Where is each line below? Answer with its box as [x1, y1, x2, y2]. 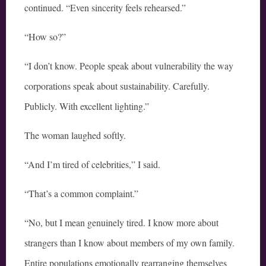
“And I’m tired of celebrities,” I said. [24, 158, 160, 171]
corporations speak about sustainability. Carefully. [24, 80, 210, 93]
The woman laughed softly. [24, 129, 126, 142]
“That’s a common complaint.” [24, 187, 138, 200]
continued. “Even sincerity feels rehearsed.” [24, 1, 186, 14]
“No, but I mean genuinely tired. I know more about [24, 216, 218, 229]
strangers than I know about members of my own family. [24, 236, 235, 249]
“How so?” [24, 30, 66, 43]
